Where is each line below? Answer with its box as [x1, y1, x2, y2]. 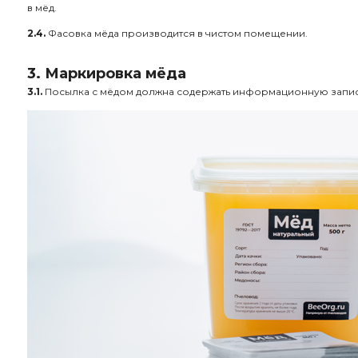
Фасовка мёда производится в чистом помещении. [46, 27, 308, 39]
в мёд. [27, 2, 57, 14]
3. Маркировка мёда [27, 65, 186, 82]
